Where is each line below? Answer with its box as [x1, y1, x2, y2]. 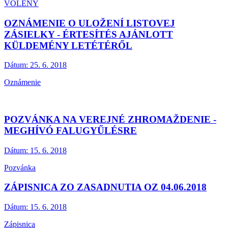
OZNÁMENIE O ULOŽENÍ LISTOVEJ [4, 17, 175, 28]
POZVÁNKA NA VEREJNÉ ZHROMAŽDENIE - [4, 114, 216, 125]
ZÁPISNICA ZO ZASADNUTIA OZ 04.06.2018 [4, 182, 207, 193]
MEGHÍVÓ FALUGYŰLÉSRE [4, 125, 137, 136]
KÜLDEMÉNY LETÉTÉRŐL [4, 40, 132, 51]
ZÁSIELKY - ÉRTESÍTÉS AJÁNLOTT [4, 28, 173, 40]
